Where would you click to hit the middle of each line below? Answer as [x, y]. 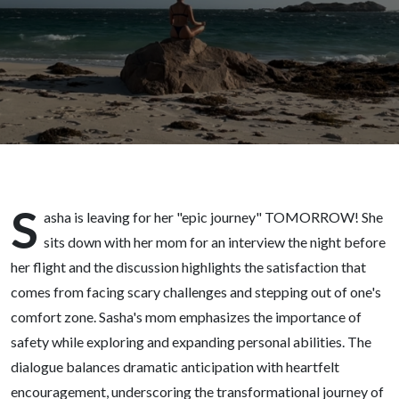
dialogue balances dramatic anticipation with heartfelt [175, 366]
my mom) [99, 51]
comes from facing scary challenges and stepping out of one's [196, 292]
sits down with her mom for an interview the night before [215, 242]
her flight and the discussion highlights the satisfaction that [188, 267]
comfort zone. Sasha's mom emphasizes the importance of [186, 317]
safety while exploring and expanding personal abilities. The [191, 342]
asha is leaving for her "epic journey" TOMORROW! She [213, 217]
